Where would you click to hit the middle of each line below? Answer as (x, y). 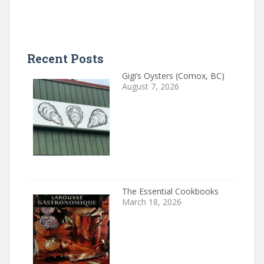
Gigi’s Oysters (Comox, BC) (173, 76)
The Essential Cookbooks (170, 191)
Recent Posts (65, 59)
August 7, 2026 (150, 87)
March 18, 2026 (151, 202)
